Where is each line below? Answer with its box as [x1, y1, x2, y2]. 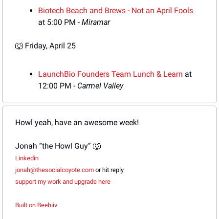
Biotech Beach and [38, 6, 103, 16]
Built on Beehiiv [15, 201, 57, 209]
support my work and [15, 178, 73, 186]
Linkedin [15, 154, 39, 162]
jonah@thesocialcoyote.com [15, 166, 94, 174]
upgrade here [73, 178, 110, 186]
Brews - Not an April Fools [103, 6, 193, 16]
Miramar [82, 18, 110, 27]
